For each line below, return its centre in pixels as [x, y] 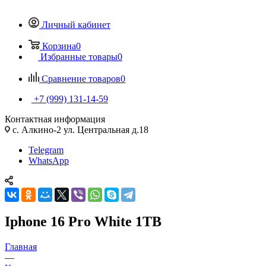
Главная [21, 246]
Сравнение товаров [81, 78]
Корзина [59, 46]
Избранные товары [79, 56]
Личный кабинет [76, 24]
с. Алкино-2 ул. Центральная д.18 [79, 129]
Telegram [46, 150]
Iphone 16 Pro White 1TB [83, 221]
